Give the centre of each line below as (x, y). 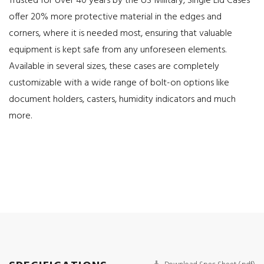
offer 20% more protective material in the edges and (115, 17)
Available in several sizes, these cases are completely (114, 67)
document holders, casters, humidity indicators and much (122, 100)
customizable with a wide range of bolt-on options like (119, 83)
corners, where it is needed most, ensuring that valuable (121, 34)
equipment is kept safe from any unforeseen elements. (118, 50)
